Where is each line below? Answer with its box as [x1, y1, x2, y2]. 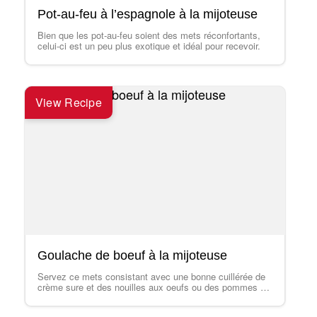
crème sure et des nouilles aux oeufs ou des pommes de [37, 280, 270, 294]
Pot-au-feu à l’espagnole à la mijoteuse [37, 7, 258, 21]
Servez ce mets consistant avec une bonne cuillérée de [37, 270, 265, 283]
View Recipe [35, 94, 103, 110]
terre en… [37, 291, 78, 304]
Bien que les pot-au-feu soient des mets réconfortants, [37, 28, 260, 42]
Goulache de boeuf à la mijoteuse [37, 248, 227, 263]
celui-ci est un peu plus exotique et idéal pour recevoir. [37, 39, 260, 52]
